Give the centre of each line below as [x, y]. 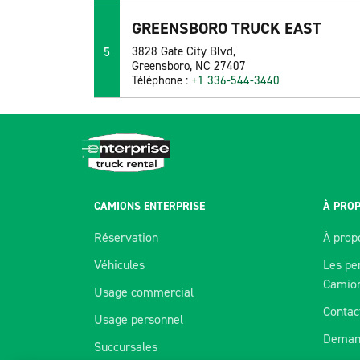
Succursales [126, 346]
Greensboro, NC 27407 [189, 66]
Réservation [126, 237]
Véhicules [119, 264]
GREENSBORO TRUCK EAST [227, 29]
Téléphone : [162, 81]
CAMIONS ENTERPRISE [149, 206]
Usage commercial [144, 292]
